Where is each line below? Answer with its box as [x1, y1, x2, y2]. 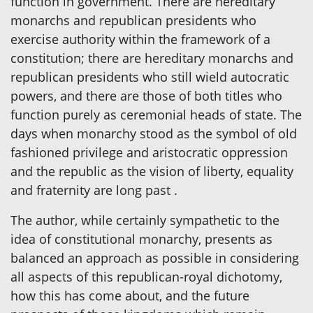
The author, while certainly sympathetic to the [10, 211, 279, 228]
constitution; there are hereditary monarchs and [10, 49, 293, 66]
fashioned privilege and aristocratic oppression [10, 143, 288, 161]
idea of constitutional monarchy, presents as [10, 230, 272, 247]
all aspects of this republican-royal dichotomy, [10, 268, 282, 285]
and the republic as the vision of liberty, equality [10, 162, 293, 180]
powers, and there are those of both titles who [10, 87, 282, 104]
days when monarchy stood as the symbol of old [10, 124, 297, 142]
